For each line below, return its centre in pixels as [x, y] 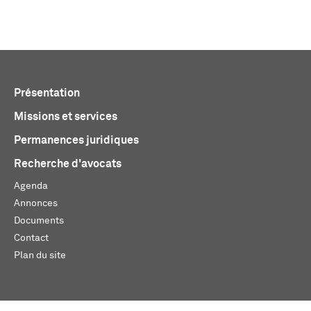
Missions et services [66, 117]
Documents [39, 221]
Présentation [47, 93]
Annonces [36, 203]
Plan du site [40, 255]
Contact [31, 238]
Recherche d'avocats [68, 164]
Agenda [31, 186]
